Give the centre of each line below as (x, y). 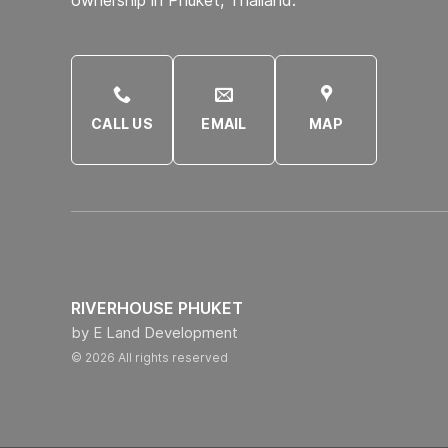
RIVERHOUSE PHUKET (157, 307)
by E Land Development (154, 332)
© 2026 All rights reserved (149, 357)
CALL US (122, 123)
